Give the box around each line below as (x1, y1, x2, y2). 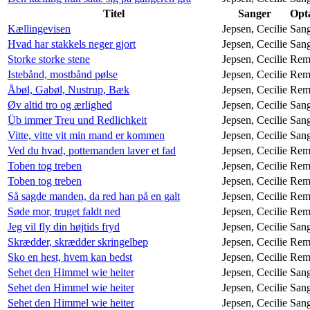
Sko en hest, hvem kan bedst (8, 250, 132, 263)
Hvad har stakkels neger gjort (8, 37, 136, 50)
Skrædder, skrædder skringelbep (8, 235, 148, 248)
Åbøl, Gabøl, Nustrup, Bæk (8, 83, 129, 95)
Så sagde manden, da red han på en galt (8, 190, 180, 202)
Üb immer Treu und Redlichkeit (8, 113, 147, 126)
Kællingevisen (8, 22, 71, 35)
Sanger (238, 7, 271, 19)
